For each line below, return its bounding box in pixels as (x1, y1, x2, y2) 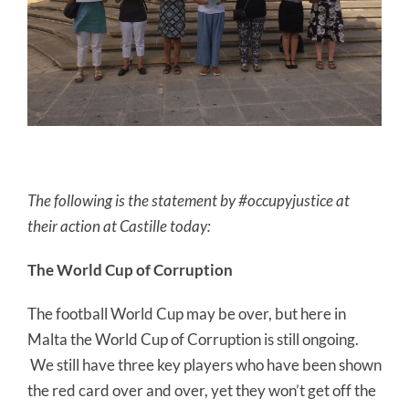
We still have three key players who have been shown (27, 355, 382, 374)
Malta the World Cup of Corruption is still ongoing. (27, 330, 359, 349)
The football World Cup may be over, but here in (27, 304, 346, 323)
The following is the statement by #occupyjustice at (27, 191, 350, 210)
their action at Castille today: (27, 216, 211, 236)
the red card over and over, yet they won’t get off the (27, 381, 376, 400)
